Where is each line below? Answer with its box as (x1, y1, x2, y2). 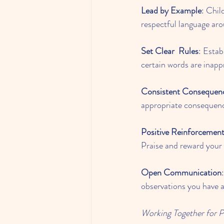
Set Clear (141, 44, 174, 57)
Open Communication (141, 166, 221, 179)
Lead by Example (141, 4, 201, 17)
